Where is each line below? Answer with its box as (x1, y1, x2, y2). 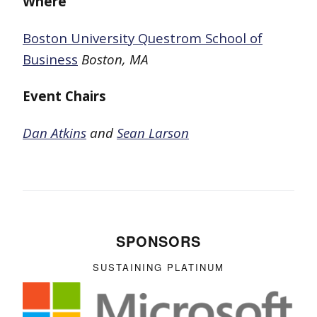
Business (23, 50, 78, 68)
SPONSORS (116, 230, 201, 251)
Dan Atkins (23, 123, 86, 142)
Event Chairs (23, 86, 106, 105)
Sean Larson (117, 123, 189, 142)
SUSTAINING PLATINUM (93, 260, 224, 274)
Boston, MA (81, 50, 149, 68)
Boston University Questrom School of (23, 28, 263, 47)
